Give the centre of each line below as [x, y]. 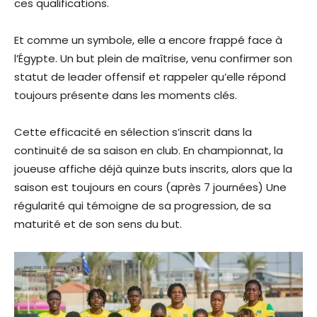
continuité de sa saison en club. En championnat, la [149, 150]
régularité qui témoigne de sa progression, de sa [143, 205]
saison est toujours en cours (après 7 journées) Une [150, 187]
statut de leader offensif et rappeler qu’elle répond [150, 76]
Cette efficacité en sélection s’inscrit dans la [133, 132]
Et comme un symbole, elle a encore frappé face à [148, 40]
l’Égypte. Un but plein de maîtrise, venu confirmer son [153, 58]
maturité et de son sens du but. [98, 224]
